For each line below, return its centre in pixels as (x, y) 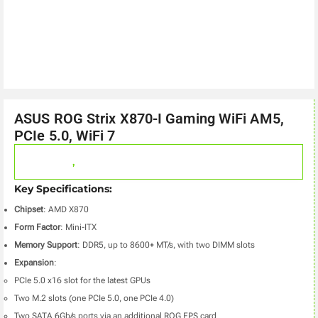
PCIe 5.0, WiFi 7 (65, 135)
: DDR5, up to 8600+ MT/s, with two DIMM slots (166, 245)
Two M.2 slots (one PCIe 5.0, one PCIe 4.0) (94, 298)
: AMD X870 (66, 210)
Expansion (34, 263)
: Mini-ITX (78, 227)
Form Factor (37, 227)
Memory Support (46, 245)
